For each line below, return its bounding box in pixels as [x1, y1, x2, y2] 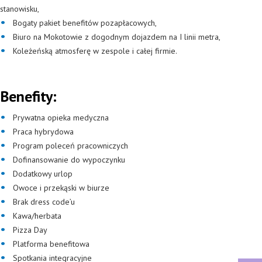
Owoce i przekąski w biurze [13, 182, 109, 193]
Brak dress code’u [13, 196, 75, 207]
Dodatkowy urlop [13, 168, 75, 179]
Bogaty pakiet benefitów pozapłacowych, [13, 18, 157, 28]
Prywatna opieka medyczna [13, 112, 109, 123]
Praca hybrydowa [13, 126, 76, 137]
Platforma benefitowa [13, 239, 89, 249]
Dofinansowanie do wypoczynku [13, 154, 125, 165]
